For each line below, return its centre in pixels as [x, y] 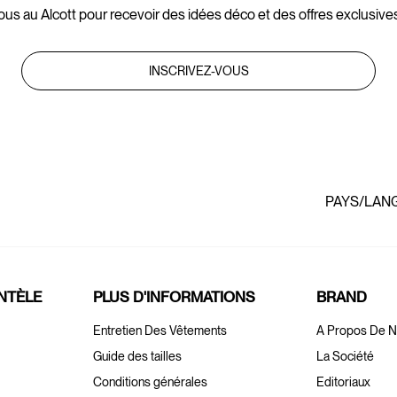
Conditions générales [150, 381]
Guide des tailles [137, 356]
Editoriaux [344, 381]
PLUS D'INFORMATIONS [174, 296]
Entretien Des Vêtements [160, 330]
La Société [346, 356]
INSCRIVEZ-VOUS [198, 70]
